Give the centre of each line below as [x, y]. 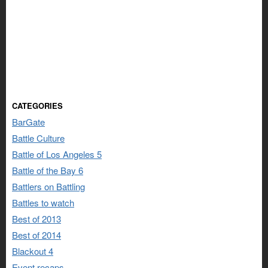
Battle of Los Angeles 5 [57, 154]
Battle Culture [38, 138]
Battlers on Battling [48, 187]
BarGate [28, 122]
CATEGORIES [37, 106]
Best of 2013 [36, 219]
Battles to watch [43, 203]
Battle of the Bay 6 [48, 170]
